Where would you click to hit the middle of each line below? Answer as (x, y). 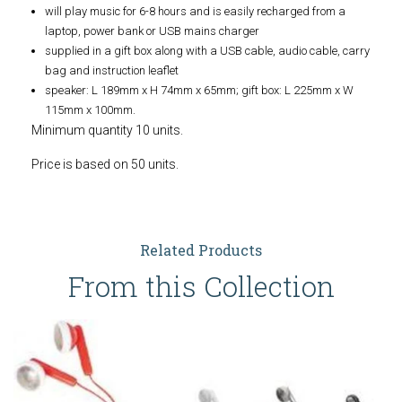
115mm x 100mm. (90, 110)
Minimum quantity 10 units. (107, 131)
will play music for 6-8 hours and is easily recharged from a (195, 12)
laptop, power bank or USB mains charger (152, 31)
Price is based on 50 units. (105, 165)
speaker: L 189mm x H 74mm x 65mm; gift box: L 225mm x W (199, 91)
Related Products (201, 250)
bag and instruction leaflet (112, 71)
